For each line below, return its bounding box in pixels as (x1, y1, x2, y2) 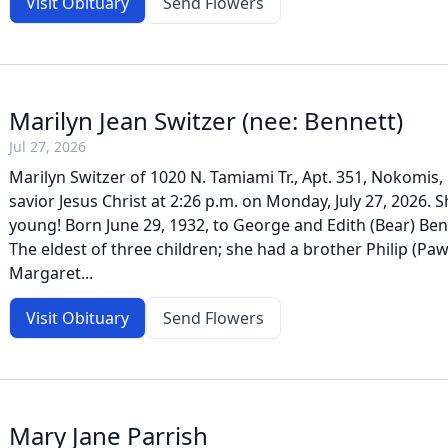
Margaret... (9, 262, 93, 284)
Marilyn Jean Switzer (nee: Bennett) (9, 104, 403, 137)
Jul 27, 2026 (9, 137, 86, 156)
